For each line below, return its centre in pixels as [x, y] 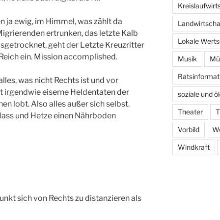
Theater [190, 111]
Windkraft [193, 147]
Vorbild [188, 129]
